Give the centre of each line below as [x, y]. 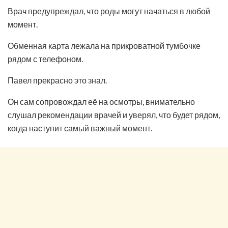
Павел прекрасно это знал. [57, 80]
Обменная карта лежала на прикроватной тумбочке [104, 45]
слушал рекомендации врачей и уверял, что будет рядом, [114, 115]
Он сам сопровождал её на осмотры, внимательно [101, 101]
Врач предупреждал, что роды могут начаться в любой [109, 11]
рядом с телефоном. [45, 59]
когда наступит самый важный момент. [80, 128]
